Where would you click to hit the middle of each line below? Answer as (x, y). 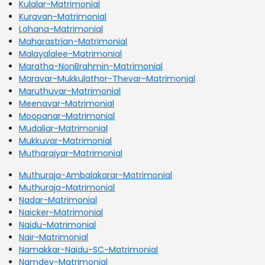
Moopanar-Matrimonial (67, 116)
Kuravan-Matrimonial (63, 16)
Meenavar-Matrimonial (67, 103)
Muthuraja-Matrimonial (67, 187)
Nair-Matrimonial (54, 237)
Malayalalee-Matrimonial (70, 54)
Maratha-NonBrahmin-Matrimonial (91, 66)
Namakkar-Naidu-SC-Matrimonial (88, 249)
